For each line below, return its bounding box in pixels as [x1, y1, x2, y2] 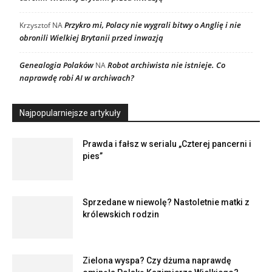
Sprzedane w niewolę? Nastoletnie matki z [83, 197, 250, 208]
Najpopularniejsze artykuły [19, 108, 121, 118]
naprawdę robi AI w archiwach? [19, 72, 134, 84]
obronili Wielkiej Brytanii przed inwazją [19, 32, 163, 44]
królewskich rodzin [83, 209, 159, 220]
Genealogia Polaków [19, 59, 93, 71]
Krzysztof [19, 20, 50, 31]
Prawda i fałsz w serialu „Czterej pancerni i [83, 139, 251, 149]
